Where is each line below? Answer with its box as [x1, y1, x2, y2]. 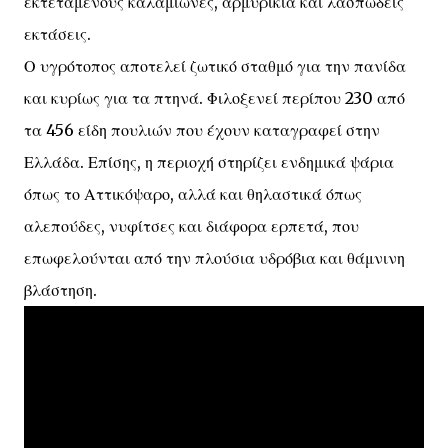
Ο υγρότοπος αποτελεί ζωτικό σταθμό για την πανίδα [24, 56, 406, 76]
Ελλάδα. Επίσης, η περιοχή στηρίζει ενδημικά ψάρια [24, 152, 394, 172]
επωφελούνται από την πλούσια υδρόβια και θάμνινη [24, 248, 405, 268]
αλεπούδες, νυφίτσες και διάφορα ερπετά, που [24, 216, 359, 236]
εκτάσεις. [24, 24, 95, 44]
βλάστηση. [24, 280, 97, 300]
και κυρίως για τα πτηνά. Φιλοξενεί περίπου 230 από [24, 88, 405, 108]
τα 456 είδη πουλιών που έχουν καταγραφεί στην [24, 120, 380, 140]
